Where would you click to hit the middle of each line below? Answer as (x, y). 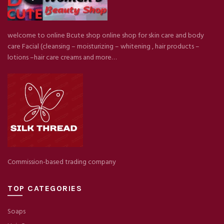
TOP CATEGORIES (45, 188)
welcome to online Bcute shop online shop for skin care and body (106, 35)
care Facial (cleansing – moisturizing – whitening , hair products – (103, 46)
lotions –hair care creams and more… (62, 57)
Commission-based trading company (62, 162)
